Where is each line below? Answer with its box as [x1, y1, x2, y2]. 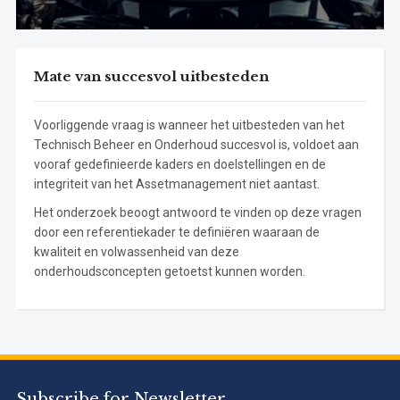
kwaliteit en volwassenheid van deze [33, 245, 239, 260]
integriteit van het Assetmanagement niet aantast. [33, 177, 320, 192]
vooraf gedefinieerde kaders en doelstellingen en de [33, 157, 326, 172]
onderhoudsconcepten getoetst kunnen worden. [33, 264, 305, 279]
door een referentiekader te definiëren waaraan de [33, 225, 320, 240]
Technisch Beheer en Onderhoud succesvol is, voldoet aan [33, 137, 359, 153]
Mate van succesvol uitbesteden [33, 68, 269, 86]
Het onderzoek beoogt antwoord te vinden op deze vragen [33, 205, 362, 221]
